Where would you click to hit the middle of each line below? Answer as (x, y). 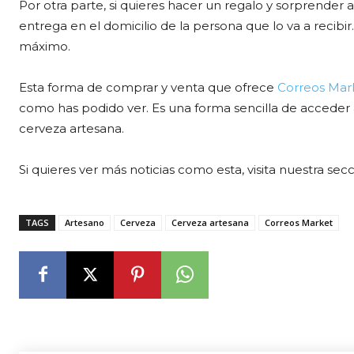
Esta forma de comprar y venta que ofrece (148, 87)
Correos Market (299, 222)
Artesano (85, 222)
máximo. (45, 46)
